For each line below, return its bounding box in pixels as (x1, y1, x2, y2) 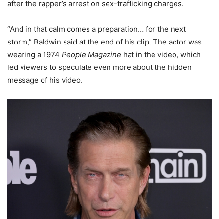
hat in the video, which (121, 50, 201, 60)
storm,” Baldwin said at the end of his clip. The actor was (7, 37, 202, 47)
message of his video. (7, 75, 83, 85)
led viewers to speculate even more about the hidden (7, 63, 192, 72)
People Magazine (62, 50, 121, 60)
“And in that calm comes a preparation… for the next (7, 24, 186, 34)
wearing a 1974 (7, 50, 62, 60)
